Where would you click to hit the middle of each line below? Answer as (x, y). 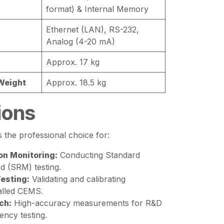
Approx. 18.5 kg (76, 82)
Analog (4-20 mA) (80, 41)
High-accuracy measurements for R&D (87, 203)
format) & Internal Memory (97, 9)
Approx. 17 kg (73, 62)
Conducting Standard (99, 155)
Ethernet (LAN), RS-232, (92, 29)
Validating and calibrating (77, 179)
